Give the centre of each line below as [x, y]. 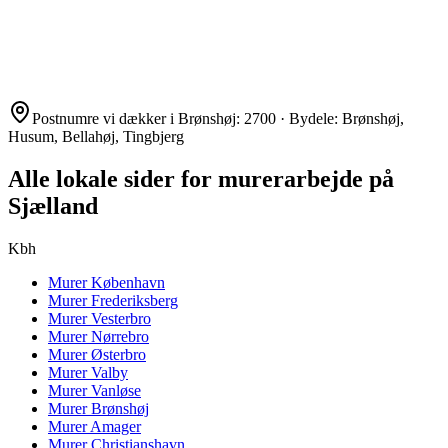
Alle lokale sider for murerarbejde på [201, 178]
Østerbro [118, 354]
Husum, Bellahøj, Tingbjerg [96, 136]
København [128, 282]
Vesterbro [121, 318]
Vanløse [116, 390]
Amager [115, 426]
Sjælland [53, 205]
